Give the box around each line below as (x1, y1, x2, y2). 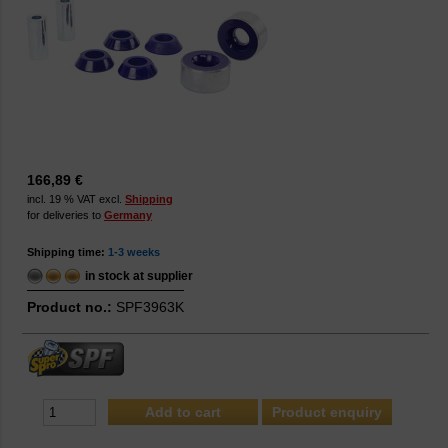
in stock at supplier (85, 269, 193, 283)
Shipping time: (27, 246, 105, 258)
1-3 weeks (108, 246, 160, 258)
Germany (104, 209, 152, 221)
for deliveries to (27, 209, 104, 221)
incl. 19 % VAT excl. (27, 193, 125, 205)
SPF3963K (112, 299, 184, 315)
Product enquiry (272, 404, 382, 420)
